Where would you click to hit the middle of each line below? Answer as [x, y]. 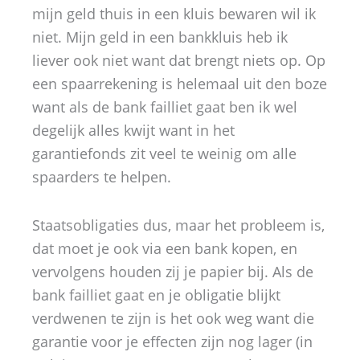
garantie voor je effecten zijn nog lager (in [172, 342]
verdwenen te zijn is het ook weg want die [173, 318]
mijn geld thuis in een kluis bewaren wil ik [174, 13]
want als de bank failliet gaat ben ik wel [165, 106]
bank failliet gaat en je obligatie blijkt [156, 295]
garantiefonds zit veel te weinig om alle [164, 153]
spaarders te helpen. [102, 176]
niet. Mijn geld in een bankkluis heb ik [160, 37]
